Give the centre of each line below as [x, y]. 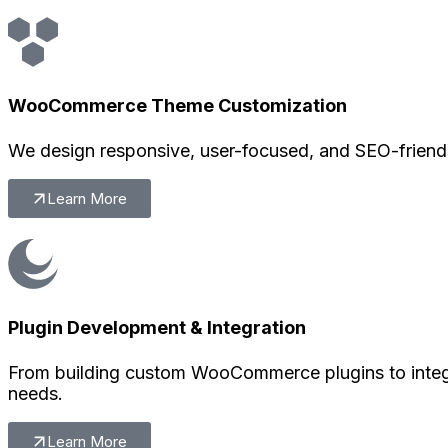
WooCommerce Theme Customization [177, 105]
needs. [35, 393]
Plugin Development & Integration [157, 327]
